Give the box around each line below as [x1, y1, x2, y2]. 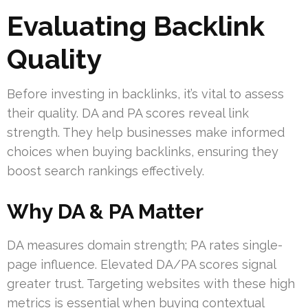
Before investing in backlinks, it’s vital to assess [7, 87, 284, 102]
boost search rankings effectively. [7, 164, 204, 179]
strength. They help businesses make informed [7, 125, 285, 140]
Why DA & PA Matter [7, 199, 203, 224]
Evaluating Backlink [7, 10, 265, 43]
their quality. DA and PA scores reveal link [7, 106, 249, 121]
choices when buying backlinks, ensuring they [7, 144, 278, 159]
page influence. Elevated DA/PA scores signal [7, 257, 276, 272]
